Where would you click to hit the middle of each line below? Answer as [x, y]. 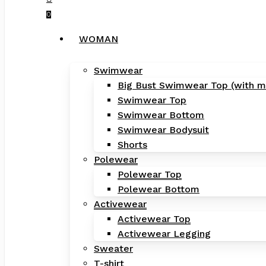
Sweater [113, 248]
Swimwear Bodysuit [163, 130]
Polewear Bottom [159, 189]
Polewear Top [150, 174]
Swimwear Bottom [161, 115]
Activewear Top [154, 219]
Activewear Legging [164, 234]
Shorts [132, 145]
